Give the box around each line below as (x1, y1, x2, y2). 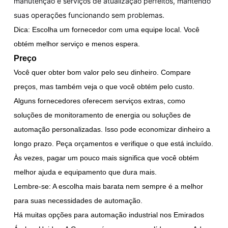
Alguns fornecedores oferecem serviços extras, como (14, 96, 186, 105)
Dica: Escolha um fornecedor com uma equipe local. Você (14, 25, 200, 34)
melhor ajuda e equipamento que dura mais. (14, 167, 157, 176)
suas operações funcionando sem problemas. (14, 10, 167, 19)
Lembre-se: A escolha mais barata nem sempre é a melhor (14, 182, 204, 190)
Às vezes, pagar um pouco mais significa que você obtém (14, 153, 199, 162)
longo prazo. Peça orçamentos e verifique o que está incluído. (14, 139, 214, 148)
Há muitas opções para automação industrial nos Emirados (14, 210, 205, 219)
